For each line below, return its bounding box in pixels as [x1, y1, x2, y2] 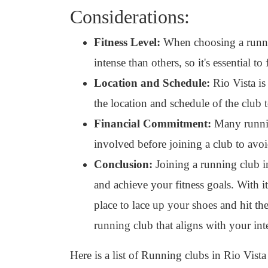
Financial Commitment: [94, 117, 211, 130]
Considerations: [70, 6, 190, 28]
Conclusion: [94, 158, 153, 170]
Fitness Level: [94, 36, 160, 48]
